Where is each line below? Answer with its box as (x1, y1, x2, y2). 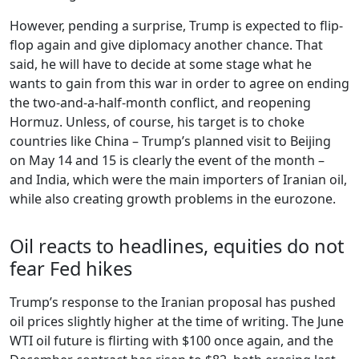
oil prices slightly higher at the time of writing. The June (10, 313, 344, 331)
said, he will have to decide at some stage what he (10, 54, 312, 73)
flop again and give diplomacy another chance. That (10, 35, 323, 54)
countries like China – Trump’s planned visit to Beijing (10, 131, 331, 150)
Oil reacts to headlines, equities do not (10, 233, 344, 260)
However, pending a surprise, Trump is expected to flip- (10, 16, 343, 34)
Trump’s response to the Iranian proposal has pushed (10, 293, 336, 312)
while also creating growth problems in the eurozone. (10, 189, 336, 208)
